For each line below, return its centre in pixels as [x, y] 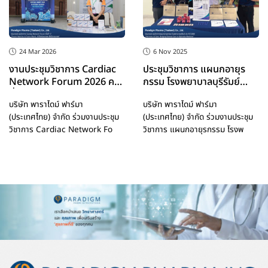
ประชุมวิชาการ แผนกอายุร [194, 70]
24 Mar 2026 [38, 51]
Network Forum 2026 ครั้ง [67, 82]
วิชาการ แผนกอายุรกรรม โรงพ [193, 130]
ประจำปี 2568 [170, 95]
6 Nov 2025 [170, 51]
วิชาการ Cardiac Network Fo [61, 130]
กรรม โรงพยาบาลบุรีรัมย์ [191, 82]
